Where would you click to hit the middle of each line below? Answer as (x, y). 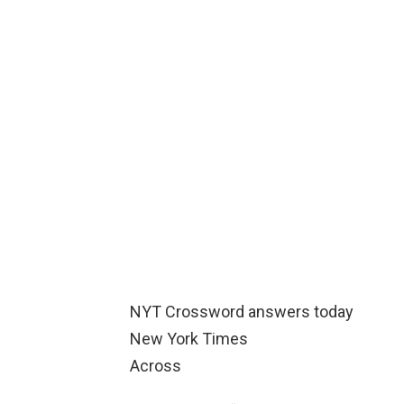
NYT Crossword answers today (242, 312)
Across (156, 366)
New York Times (189, 339)
